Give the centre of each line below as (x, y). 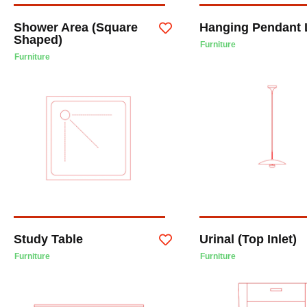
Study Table (48, 240)
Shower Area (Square (76, 27)
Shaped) (38, 39)
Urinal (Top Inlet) (248, 240)
